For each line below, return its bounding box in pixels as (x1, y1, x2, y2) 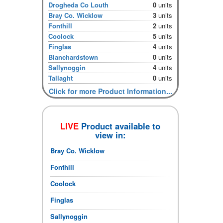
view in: (95, 129, 126, 141)
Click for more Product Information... (48, 86, 172, 96)
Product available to (79, 120, 160, 132)
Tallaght (48, 73, 73, 83)
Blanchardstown (48, 52, 98, 62)
